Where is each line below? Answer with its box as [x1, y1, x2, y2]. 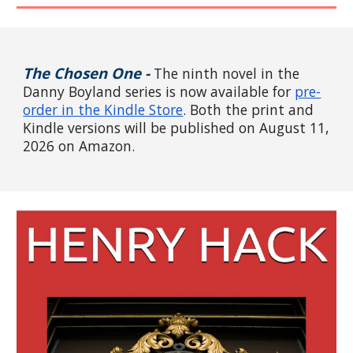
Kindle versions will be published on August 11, [23, 118, 329, 138]
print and [247, 100, 314, 120]
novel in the [222, 64, 300, 84]
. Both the [183, 100, 248, 120]
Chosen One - [54, 63, 150, 84]
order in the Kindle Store [23, 100, 184, 120]
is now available [165, 82, 269, 102]
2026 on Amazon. [23, 136, 136, 156]
